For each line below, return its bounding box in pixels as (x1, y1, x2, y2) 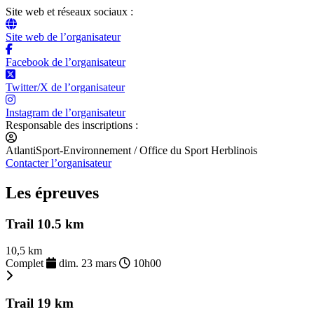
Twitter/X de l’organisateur (6, 81, 125, 93)
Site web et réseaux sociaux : (6, 5, 133, 18)
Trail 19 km (6, 296, 74, 311)
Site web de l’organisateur (6, 30, 121, 43)
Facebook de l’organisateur (6, 55, 125, 68)
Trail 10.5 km (6, 216, 84, 231)
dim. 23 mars (56, 257, 119, 270)
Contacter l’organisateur (6, 156, 111, 169)
